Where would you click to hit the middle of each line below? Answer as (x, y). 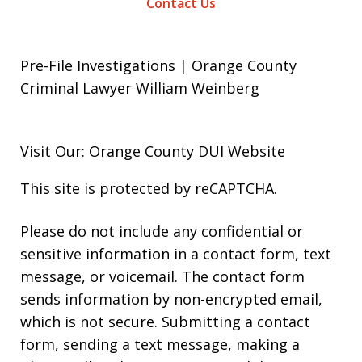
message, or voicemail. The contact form (162, 277)
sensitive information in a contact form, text (176, 254)
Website (255, 152)
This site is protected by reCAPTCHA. (149, 189)
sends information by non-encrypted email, (171, 299)
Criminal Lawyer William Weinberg (140, 88)
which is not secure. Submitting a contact (165, 322)
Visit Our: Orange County (109, 152)
